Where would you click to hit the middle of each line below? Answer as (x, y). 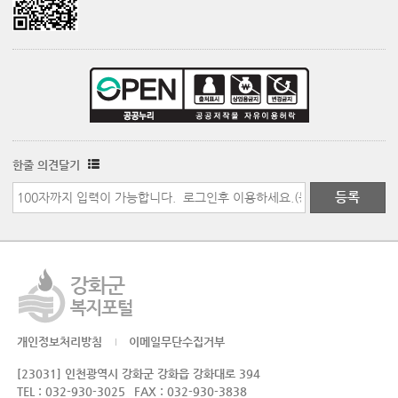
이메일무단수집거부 (177, 341)
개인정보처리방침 (60, 341)
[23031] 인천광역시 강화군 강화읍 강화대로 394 (139, 373)
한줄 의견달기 (48, 164)
